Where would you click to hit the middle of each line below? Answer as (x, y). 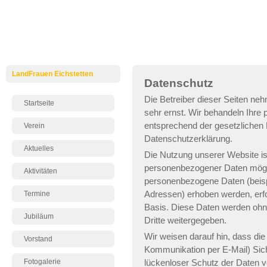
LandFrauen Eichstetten (52, 74)
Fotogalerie (42, 262)
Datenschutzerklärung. (188, 139)
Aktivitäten (41, 171)
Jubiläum (39, 216)
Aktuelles (39, 148)
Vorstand (38, 239)
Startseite (39, 103)
